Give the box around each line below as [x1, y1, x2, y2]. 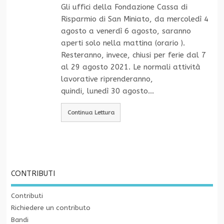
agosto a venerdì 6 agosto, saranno [60, 26, 191, 36]
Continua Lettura [67, 108, 114, 116]
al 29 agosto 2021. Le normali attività [60, 62, 200, 72]
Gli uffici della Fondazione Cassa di [60, 2, 187, 12]
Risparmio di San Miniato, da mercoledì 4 [60, 14, 208, 24]
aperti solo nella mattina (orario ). [60, 38, 185, 48]
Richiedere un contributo [10, 204, 90, 212]
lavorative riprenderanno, [60, 74, 153, 84]
